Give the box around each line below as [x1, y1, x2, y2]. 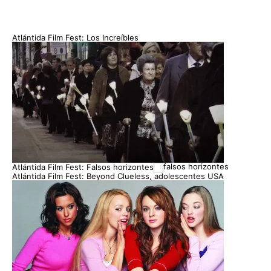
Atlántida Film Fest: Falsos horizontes [12, 162, 154, 172]
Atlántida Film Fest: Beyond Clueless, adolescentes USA [12, 171, 224, 181]
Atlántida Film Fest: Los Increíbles [12, 33, 139, 42]
